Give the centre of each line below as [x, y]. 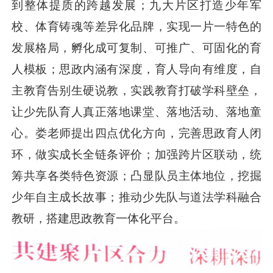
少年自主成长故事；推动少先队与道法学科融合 [136, 197]
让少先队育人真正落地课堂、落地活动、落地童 [136, 112]
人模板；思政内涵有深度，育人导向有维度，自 [136, 69]
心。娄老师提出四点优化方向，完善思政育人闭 [136, 133]
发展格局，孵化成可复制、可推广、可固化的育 [136, 48]
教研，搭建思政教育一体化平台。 [99, 219]
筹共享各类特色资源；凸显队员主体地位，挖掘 [136, 176]
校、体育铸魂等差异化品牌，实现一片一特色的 [136, 27]
